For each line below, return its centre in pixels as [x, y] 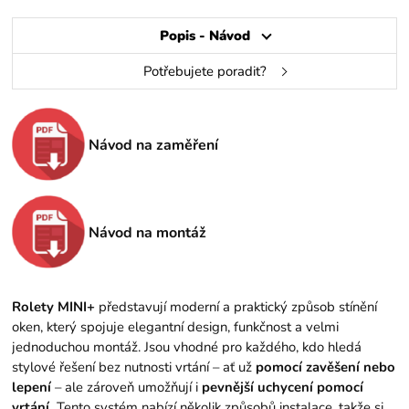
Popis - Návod [204, 36]
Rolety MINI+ [54, 307]
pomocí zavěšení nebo [326, 367]
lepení [32, 388]
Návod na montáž [148, 232]
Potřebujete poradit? [204, 72]
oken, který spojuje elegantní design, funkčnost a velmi [176, 327]
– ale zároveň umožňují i [127, 388]
